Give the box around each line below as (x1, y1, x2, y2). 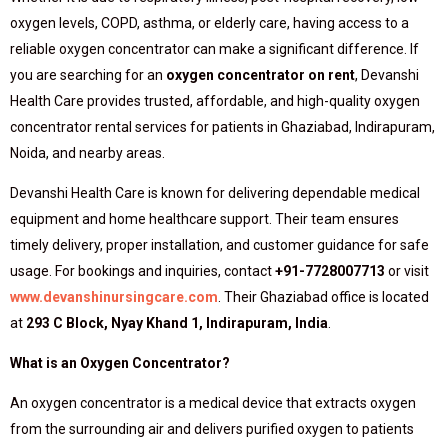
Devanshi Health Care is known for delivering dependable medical (10, 185, 420, 201)
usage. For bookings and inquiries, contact (10, 263, 275, 279)
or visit (385, 263, 429, 279)
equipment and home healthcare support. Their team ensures (10, 211, 399, 227)
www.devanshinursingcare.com (10, 289, 218, 305)
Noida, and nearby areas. (10, 145, 165, 161)
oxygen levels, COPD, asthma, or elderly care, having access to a (10, 15, 409, 31)
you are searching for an (10, 67, 166, 83)
